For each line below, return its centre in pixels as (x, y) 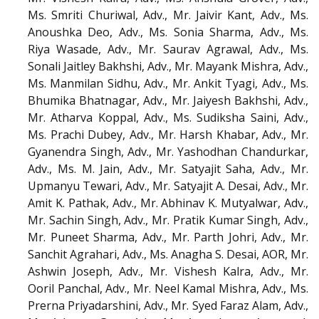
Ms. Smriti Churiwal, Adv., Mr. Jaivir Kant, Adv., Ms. (168, 15)
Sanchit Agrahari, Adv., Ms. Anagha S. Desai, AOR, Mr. (168, 255)
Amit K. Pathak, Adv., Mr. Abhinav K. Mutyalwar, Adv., (168, 203)
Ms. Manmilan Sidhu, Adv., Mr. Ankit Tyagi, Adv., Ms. (168, 84)
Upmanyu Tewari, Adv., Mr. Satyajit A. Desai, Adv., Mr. (168, 186)
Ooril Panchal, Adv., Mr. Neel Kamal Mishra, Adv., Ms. (168, 289)
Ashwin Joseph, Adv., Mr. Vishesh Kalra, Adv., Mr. (168, 272)
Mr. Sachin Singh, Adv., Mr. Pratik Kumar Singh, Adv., (168, 220)
